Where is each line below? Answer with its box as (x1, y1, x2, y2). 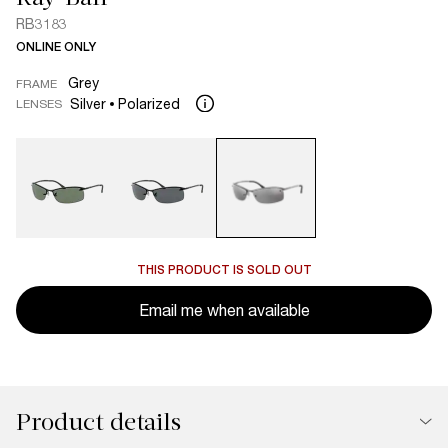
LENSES (16, 95, 62, 111)
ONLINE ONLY (16, 40, 96, 54)
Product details (16, 408, 181, 436)
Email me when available (138, 300, 310, 319)
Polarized (118, 95, 180, 112)
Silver (70, 95, 106, 112)
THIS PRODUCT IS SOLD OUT (136, 263, 312, 277)
